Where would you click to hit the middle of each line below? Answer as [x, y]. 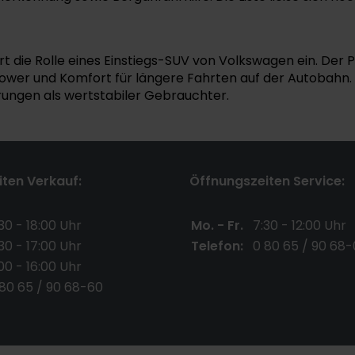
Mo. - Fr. [217, 225]
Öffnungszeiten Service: [267, 181]
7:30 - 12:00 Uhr [300, 225]
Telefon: [217, 246]
